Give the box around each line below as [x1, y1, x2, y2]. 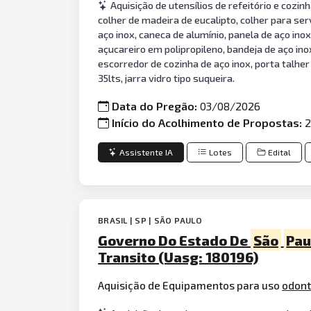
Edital [268, 146, 292, 158]
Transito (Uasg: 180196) [98, 248, 259, 265]
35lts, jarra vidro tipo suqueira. [98, 72, 235, 84]
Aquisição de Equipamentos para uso [98, 278, 283, 292]
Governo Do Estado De [98, 231, 251, 249]
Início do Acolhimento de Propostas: [112, 116, 305, 130]
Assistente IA [119, 146, 174, 158]
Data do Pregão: [112, 99, 201, 113]
